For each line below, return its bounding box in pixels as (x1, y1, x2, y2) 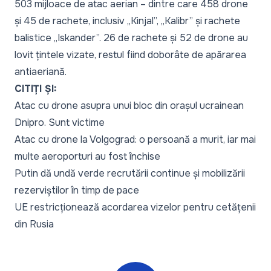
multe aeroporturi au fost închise (15, 150, 160, 163)
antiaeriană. (15, 65, 67, 78)
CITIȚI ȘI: (15, 82, 57, 95)
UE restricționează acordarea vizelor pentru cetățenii (15, 201, 256, 214)
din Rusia (15, 218, 54, 230)
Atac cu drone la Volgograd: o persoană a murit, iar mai (15, 133, 256, 146)
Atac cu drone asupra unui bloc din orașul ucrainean (15, 99, 244, 112)
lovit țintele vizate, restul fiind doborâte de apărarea (15, 48, 246, 61)
